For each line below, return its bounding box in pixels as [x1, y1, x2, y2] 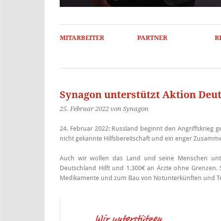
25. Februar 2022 [60, 105, 109, 112]
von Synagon [110, 105, 148, 112]
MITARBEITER [60, 34, 104, 41]
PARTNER [137, 34, 167, 41]
